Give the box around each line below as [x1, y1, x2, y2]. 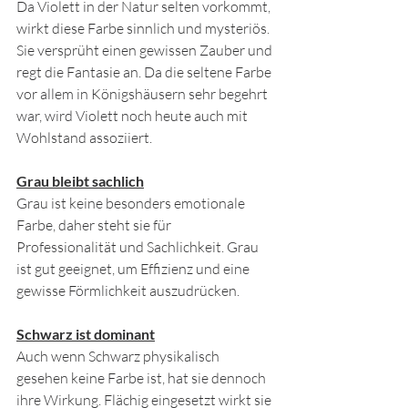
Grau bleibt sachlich [16, 172, 144, 189]
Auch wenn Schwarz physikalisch [16, 347, 222, 365]
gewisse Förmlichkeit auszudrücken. [16, 281, 240, 300]
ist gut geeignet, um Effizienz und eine [16, 260, 252, 278]
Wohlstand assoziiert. [16, 128, 152, 147]
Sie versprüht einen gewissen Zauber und [16, 41, 275, 59]
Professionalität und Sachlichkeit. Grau [16, 238, 261, 256]
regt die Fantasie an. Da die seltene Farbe [16, 63, 274, 81]
